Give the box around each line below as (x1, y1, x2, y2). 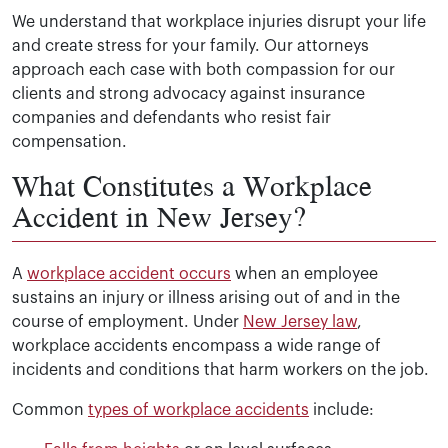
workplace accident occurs (27, 266, 231, 283)
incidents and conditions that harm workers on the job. (12, 362, 429, 379)
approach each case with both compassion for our (12, 62, 395, 79)
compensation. (12, 134, 127, 151)
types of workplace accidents (88, 402, 309, 419)
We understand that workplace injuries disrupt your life (12, 14, 426, 31)
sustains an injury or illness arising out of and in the (12, 290, 400, 307)
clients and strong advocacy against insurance (12, 86, 365, 103)
